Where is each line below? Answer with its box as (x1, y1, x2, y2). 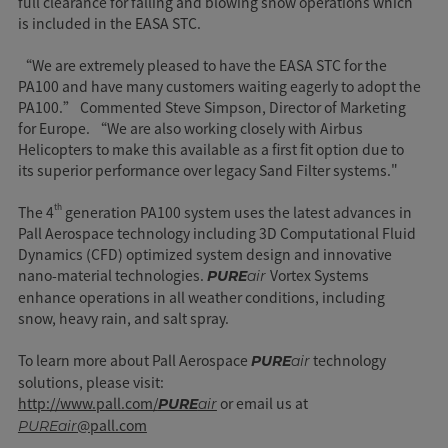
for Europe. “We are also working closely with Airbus (17, 117, 363, 138)
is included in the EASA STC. (17, 12, 201, 33)
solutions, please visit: (17, 371, 164, 392)
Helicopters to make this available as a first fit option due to (17, 138, 404, 159)
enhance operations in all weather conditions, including (17, 286, 385, 307)
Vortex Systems (269, 264, 369, 285)
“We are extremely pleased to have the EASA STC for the (17, 54, 387, 75)
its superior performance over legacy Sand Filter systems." (17, 159, 398, 180)
